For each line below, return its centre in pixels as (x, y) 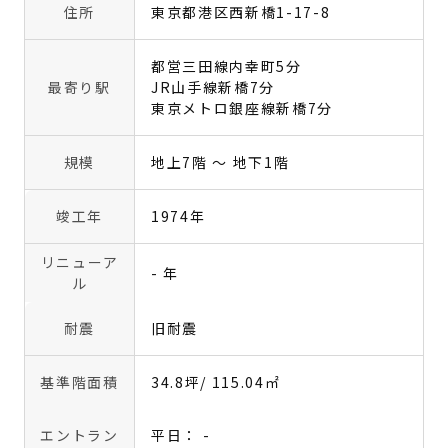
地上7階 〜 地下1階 (220, 162)
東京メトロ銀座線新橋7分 (242, 108)
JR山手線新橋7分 (213, 87)
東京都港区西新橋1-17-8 (241, 12)
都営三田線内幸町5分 (226, 66)
